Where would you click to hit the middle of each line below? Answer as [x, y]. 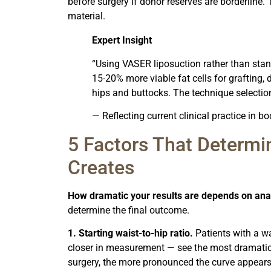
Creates [101, 168]
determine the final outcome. [129, 211]
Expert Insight [122, 41]
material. [87, 16]
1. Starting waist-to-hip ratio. [130, 233]
